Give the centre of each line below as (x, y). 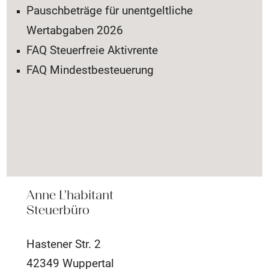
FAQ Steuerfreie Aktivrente (92, 50)
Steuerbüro (58, 210)
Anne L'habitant (70, 195)
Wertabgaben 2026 (75, 30)
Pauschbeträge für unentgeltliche (110, 10)
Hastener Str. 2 (64, 244)
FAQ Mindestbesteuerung (90, 70)
